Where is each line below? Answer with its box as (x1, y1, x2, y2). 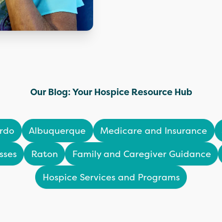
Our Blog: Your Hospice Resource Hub (30, 85, 192, 98)
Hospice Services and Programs (42, 170, 180, 183)
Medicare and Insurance (100, 124, 207, 137)
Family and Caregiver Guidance (72, 147, 211, 160)
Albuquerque (29, 124, 86, 137)
